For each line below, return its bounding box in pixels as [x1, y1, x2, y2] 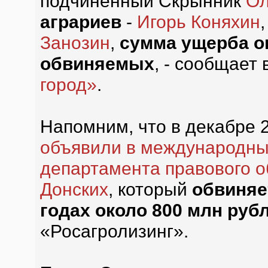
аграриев [39, 11, 121, 32]
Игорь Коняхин [136, 11, 260, 32]
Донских [39, 179, 108, 199]
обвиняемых [39, 53, 154, 74]
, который [108, 179, 192, 199]
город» [39, 74, 97, 95]
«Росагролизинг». [39, 221, 188, 241]
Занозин [39, 32, 110, 53]
